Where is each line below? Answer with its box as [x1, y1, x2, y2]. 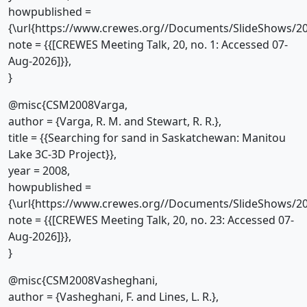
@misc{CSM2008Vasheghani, [8, 273, 158, 288]
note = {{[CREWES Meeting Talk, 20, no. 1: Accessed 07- [8, 37, 288, 52]
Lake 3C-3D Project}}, [8, 147, 116, 162]
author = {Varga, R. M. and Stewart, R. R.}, [8, 114, 221, 129]
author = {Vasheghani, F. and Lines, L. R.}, [8, 289, 219, 304]
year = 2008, [8, 163, 70, 178]
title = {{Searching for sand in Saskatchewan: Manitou [8, 130, 286, 145]
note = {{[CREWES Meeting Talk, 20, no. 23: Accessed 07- [8, 212, 294, 228]
